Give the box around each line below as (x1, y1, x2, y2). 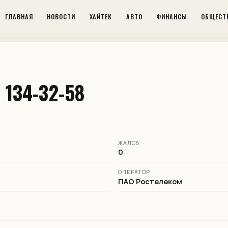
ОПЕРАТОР (118, 167, 150, 176)
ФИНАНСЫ (156, 12, 187, 21)
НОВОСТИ (47, 12, 76, 21)
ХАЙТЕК (89, 12, 112, 21)
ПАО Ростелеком (118, 176, 182, 186)
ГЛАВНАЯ (5, 12, 34, 21)
